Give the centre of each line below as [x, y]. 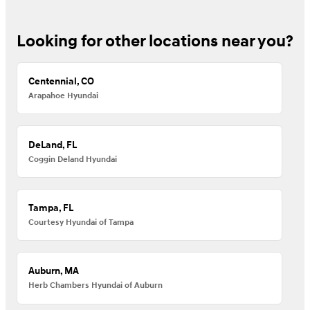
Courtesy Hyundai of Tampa [81, 222]
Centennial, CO [62, 82]
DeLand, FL [53, 145]
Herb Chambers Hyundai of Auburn [96, 286]
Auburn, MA [54, 271]
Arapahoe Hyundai [64, 96]
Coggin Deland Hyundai [73, 159]
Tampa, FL [51, 208]
